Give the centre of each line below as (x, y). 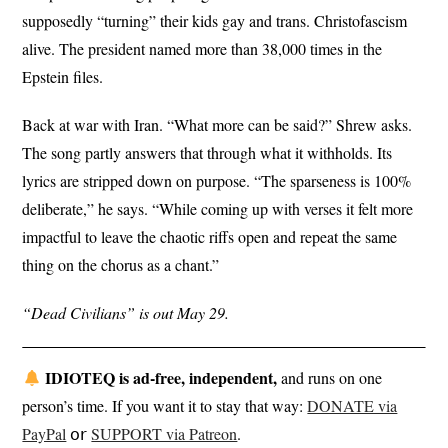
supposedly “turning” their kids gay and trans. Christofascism (215, 21)
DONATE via (352, 406)
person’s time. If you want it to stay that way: (165, 406)
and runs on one (329, 378)
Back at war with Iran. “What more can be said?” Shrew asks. (217, 125)
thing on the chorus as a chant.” (121, 265)
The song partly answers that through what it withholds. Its (207, 153)
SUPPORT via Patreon (164, 434)
